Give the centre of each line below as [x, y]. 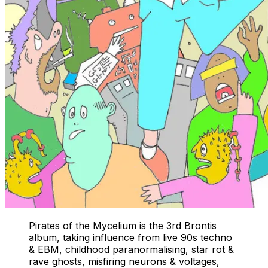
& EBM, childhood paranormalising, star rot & [131, 249]
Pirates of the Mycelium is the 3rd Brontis [123, 225]
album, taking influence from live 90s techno [130, 237]
